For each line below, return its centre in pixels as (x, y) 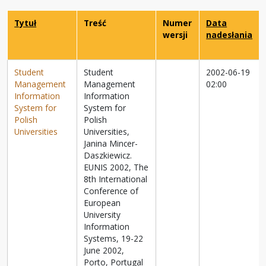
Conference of (111, 191)
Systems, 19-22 (114, 239)
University (102, 215)
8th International (116, 179)
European (102, 203)
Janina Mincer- (111, 144)
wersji (175, 35)
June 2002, (104, 251)
